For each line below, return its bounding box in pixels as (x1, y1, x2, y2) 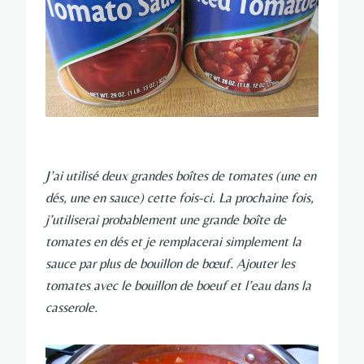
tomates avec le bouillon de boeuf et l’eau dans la (45, 277, 311, 294)
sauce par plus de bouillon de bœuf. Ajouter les (45, 255, 295, 272)
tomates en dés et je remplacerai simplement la (45, 233, 301, 250)
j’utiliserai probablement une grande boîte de (45, 211, 286, 228)
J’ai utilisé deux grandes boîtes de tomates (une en (45, 167, 316, 184)
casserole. (45, 299, 97, 316)
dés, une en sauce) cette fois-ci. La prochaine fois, (45, 189, 314, 206)
